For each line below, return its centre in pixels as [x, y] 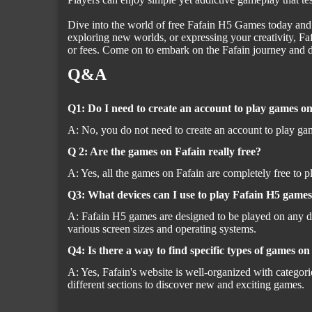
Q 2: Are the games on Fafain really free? [164, 151]
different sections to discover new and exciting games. [186, 284]
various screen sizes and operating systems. [162, 229]
